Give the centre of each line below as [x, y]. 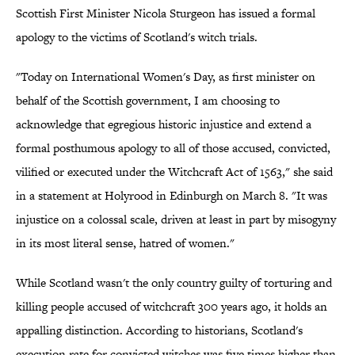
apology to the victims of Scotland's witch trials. [137, 37]
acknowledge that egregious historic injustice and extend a [164, 124]
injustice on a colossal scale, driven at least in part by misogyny [176, 219]
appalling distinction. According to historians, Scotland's [159, 330]
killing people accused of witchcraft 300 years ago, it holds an [172, 307]
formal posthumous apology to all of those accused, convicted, [173, 148]
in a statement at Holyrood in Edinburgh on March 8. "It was [172, 196]
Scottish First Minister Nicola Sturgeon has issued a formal [166, 13]
